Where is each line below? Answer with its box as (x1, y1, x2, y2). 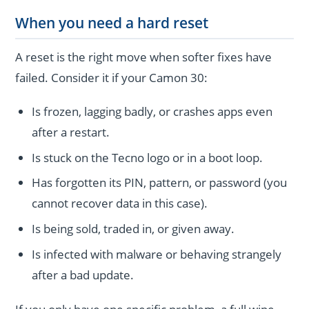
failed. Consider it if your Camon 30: (15, 70, 208, 86)
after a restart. (32, 123, 110, 140)
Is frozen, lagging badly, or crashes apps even (32, 103, 273, 119)
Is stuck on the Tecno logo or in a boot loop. (32, 149, 263, 166)
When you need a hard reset (15, 13, 209, 33)
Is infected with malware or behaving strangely (32, 246, 282, 263)
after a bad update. (32, 267, 134, 283)
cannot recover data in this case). (32, 195, 208, 212)
